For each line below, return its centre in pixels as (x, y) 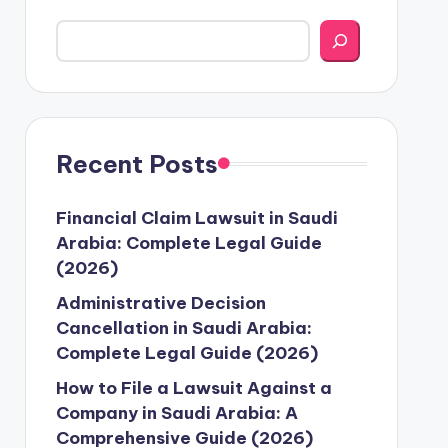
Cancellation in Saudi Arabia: (183, 327)
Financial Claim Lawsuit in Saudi (196, 217)
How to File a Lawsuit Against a (193, 387)
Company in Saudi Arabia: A (176, 412)
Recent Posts (136, 163)
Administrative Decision (160, 302)
